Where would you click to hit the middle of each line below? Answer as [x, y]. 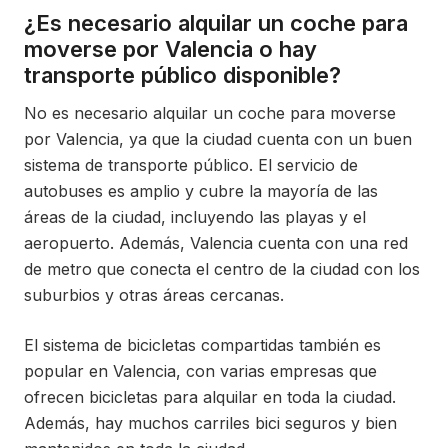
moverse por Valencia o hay [170, 49]
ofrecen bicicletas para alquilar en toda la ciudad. [210, 397]
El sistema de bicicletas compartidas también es [202, 345]
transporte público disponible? [182, 75]
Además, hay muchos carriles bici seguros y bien [210, 423]
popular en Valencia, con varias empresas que [200, 371]
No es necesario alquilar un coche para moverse [210, 113]
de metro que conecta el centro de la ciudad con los [222, 269]
